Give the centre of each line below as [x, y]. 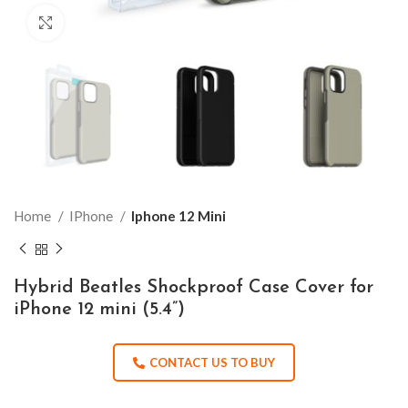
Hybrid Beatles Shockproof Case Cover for [194, 287]
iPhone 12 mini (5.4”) [99, 309]
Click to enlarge [109, 23]
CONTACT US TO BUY [212, 362]
